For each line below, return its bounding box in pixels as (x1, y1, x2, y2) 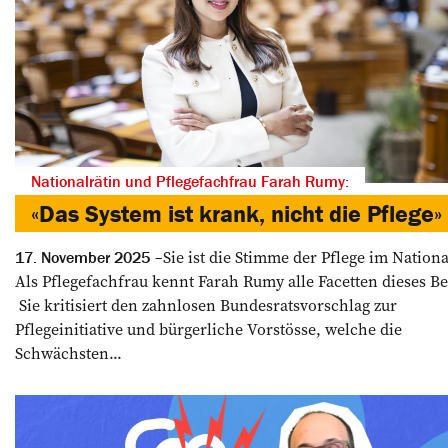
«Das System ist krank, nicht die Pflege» (31, 198, 442, 228)
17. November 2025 (15, 246, 150, 267)
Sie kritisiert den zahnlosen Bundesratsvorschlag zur (15, 293, 397, 316)
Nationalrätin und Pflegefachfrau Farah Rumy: (31, 170, 349, 191)
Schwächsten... (15, 341, 122, 364)
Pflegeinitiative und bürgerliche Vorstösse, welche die (15, 317, 402, 340)
